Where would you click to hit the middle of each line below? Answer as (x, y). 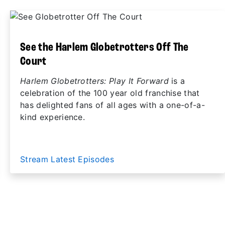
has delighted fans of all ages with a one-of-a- (113, 105)
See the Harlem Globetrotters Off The (104, 48)
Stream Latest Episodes (69, 159)
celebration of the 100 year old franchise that (110, 93)
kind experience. (53, 117)
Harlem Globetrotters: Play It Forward (94, 81)
